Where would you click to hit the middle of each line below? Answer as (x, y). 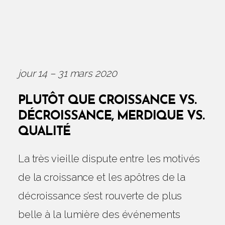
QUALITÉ (44, 132)
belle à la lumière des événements (99, 214)
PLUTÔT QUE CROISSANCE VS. (107, 101)
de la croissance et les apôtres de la (102, 177)
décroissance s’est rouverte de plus (100, 196)
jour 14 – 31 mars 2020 (67, 73)
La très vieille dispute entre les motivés (109, 159)
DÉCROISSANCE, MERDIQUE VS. (111, 116)
